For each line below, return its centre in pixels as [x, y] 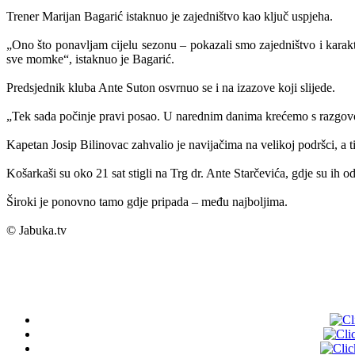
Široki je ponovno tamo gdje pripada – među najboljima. [147, 201]
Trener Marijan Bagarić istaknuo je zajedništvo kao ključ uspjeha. [170, 16]
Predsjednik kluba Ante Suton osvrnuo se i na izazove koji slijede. [171, 87]
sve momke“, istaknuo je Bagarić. [90, 59]
